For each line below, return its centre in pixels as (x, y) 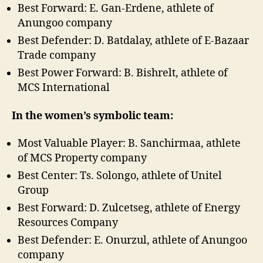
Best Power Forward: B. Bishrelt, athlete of (123, 73)
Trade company (57, 56)
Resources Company (68, 223)
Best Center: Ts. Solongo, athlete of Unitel (120, 176)
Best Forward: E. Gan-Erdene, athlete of (116, 9)
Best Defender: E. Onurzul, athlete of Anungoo (132, 241)
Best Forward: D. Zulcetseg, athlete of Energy (129, 208)
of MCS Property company (82, 159)
